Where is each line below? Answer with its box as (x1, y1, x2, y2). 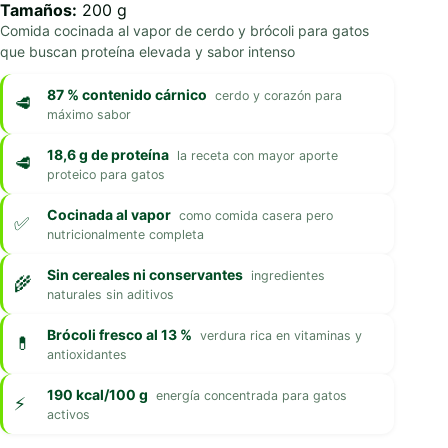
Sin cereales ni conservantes (47, 265, 243, 283)
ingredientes (251, 267, 325, 283)
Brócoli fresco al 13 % (47, 325, 192, 343)
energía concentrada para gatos (156, 387, 347, 403)
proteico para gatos (47, 166, 165, 182)
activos (47, 406, 90, 422)
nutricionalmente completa (47, 226, 204, 242)
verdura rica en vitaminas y (200, 327, 362, 343)
